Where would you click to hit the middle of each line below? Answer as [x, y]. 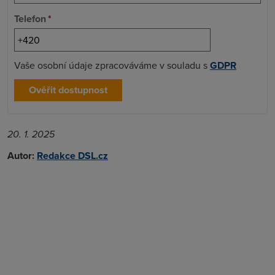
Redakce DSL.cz [72, 155]
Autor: [21, 155]
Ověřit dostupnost [68, 90]
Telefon [30, 18]
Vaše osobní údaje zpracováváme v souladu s [112, 65]
